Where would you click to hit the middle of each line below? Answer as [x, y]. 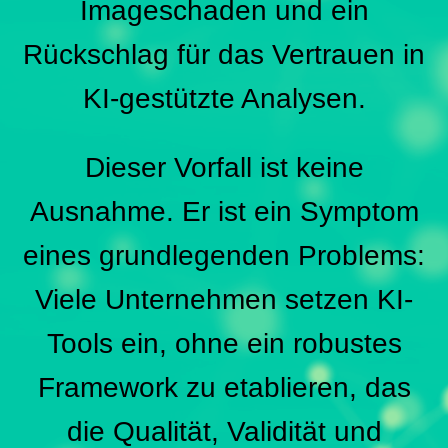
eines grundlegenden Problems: [224, 256]
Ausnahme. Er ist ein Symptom [224, 212]
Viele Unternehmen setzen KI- [224, 300]
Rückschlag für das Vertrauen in [224, 55]
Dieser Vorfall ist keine [224, 168]
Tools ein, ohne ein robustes [224, 344]
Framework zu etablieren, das [224, 388]
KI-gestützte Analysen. [224, 99]
